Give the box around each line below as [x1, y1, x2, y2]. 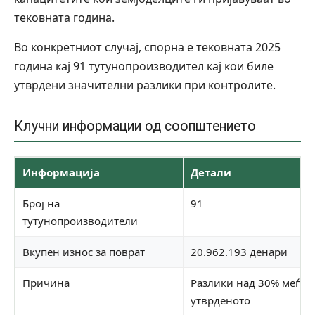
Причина [22, 275, 70, 290]
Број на [22, 195, 60, 210]
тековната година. [14, 9, 115, 25]
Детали [191, 165, 231, 179]
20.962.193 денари [191, 244, 288, 259]
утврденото [191, 292, 250, 307]
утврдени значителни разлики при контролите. [14, 77, 276, 93]
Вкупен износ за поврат [22, 244, 145, 259]
